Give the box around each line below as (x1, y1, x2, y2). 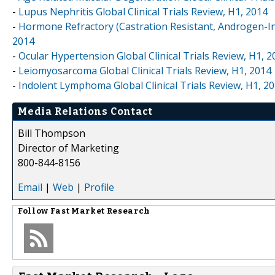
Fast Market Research (50, 206, 150, 216)
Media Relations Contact (18, 105, 153, 117)
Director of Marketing (18, 141, 119, 155)
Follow (18, 206, 50, 216)
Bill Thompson (18, 126, 85, 140)
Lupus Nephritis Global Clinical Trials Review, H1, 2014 (18, 4, 268, 18)
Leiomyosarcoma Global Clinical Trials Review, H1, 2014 (18, 63, 271, 77)
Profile (84, 180, 114, 194)
